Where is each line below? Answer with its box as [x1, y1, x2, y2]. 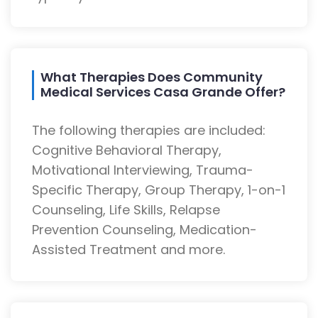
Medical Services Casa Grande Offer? [40, 83, 285, 102]
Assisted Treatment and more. [32, 241, 225, 259]
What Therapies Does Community [40, 68, 263, 87]
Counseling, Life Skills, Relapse [32, 201, 220, 219]
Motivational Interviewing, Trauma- [32, 161, 253, 180]
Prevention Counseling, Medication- [32, 221, 257, 239]
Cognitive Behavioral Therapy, [32, 141, 221, 160]
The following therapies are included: [32, 121, 265, 140]
